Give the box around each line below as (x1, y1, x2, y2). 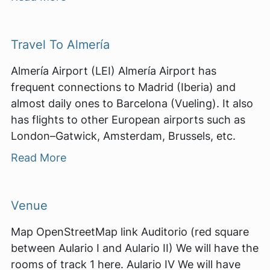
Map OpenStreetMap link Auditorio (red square (11, 225, 249, 238)
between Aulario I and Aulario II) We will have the (11, 241, 259, 254)
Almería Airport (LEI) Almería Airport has (11, 64, 216, 77)
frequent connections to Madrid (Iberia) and (11, 80, 236, 93)
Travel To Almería (11, 36, 110, 52)
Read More (11, 151, 66, 164)
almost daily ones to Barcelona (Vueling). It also (11, 96, 253, 110)
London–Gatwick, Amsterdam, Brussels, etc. (11, 129, 236, 142)
